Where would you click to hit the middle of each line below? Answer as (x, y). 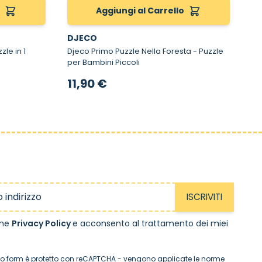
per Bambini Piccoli (103, 62)
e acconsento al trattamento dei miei (150, 223)
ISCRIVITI (204, 196)
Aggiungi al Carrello (140, 11)
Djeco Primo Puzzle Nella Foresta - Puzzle (130, 51)
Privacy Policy (42, 223)
